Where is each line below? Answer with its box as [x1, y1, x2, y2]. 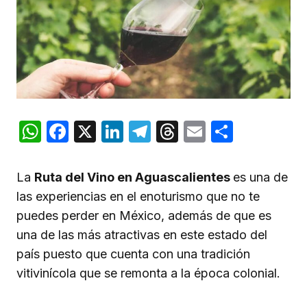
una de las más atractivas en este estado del [16, 228, 267, 243]
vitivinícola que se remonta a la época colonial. [16, 266, 280, 281]
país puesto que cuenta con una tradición [16, 247, 250, 262]
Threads [178, 118, 263, 145]
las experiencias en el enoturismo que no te [16, 189, 260, 204]
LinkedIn [123, 118, 210, 145]
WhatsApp [41, 118, 147, 145]
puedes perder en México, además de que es [16, 208, 271, 223]
